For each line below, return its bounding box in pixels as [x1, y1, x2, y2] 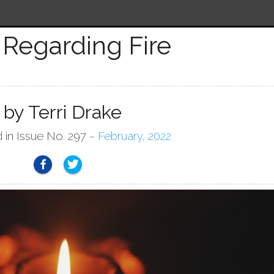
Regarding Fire [2, 31, 171, 61]
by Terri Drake [3, 101, 122, 124]
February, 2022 [98, 129, 172, 143]
